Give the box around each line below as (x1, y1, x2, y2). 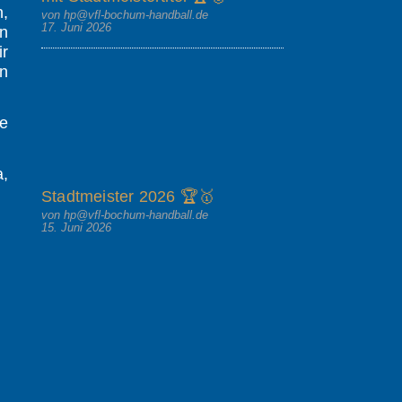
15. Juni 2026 (41, 221, 111, 234)
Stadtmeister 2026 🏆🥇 (41, 188, 214, 205)
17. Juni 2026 (41, 21, 111, 34)
